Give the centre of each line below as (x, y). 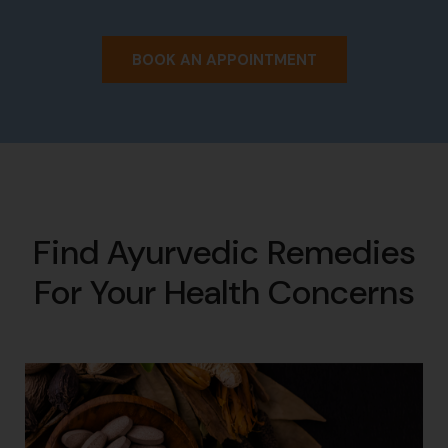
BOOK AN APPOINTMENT (224, 59)
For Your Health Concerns (224, 292)
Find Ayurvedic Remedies (224, 252)
